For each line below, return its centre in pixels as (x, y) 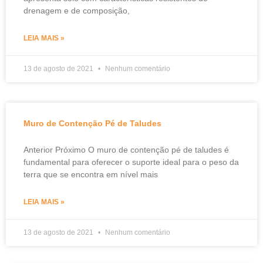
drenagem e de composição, (77, 11)
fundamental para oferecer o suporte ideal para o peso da (131, 162)
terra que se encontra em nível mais (91, 175)
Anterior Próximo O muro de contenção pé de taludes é (126, 150)
